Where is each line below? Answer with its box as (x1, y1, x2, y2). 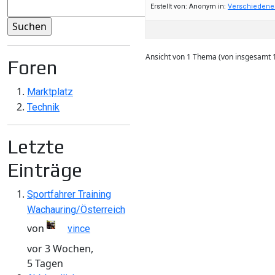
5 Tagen (27, 256, 63, 270)
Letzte (7, 134, 64, 158)
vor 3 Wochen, (27, 241, 93, 255)
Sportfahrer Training (27, 188, 111, 200)
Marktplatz (27, 85, 73, 98)
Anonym (189, 2, 216, 10)
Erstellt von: (150, 2, 189, 10)
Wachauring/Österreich (27, 203, 125, 215)
